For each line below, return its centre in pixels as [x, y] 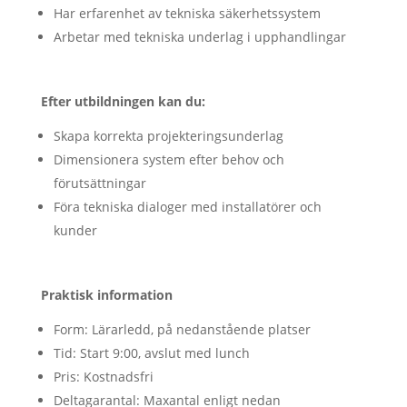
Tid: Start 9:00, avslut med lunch [151, 353]
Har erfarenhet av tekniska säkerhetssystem [187, 13]
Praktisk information [106, 295]
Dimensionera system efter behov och [169, 159]
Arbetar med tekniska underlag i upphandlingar [199, 37]
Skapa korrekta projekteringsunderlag [168, 136]
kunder [75, 230]
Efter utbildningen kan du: [123, 101]
